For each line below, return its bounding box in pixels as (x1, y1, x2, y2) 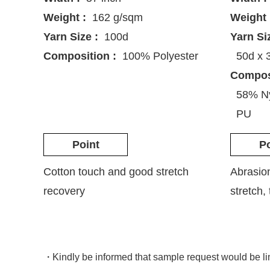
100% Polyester (122, 50, 198, 63)
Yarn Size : (43, 31, 98, 43)
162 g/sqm (92, 11, 143, 24)
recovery (43, 185, 85, 198)
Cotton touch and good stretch (43, 166, 189, 178)
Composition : (43, 50, 116, 63)
